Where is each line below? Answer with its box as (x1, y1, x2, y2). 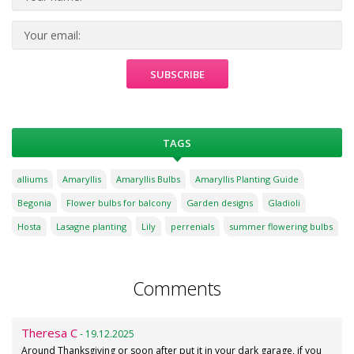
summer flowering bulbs (229, 220, 333, 232)
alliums (17, 172, 47, 185)
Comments (133, 275, 221, 301)
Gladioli (268, 196, 300, 209)
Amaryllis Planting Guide (195, 172, 299, 185)
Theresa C (21, 324, 77, 341)
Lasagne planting (56, 220, 126, 232)
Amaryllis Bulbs (116, 172, 180, 185)
